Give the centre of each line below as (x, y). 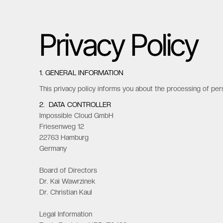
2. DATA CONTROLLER (75, 105)
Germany (53, 148)
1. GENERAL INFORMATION (82, 73)
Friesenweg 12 (62, 126)
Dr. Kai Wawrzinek (67, 181)
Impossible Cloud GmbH (77, 115)
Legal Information (66, 214)
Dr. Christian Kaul (66, 192)
